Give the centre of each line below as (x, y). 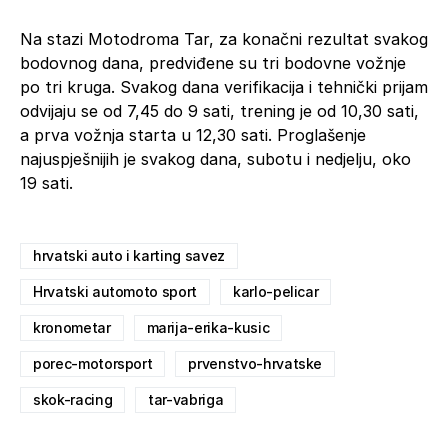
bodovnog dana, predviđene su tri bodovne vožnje (213, 62)
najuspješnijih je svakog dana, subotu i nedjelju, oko (215, 158)
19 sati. (46, 182)
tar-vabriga (186, 399)
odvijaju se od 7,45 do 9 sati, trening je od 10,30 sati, (219, 110)
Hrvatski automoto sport (115, 291)
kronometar (72, 327)
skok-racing (73, 399)
